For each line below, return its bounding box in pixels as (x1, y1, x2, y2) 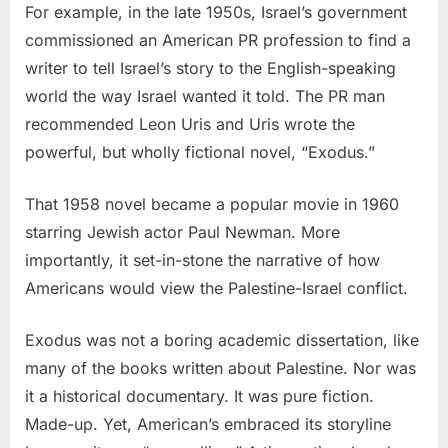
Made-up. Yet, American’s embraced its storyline (25, 413, 391, 434)
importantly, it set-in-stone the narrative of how (25, 249, 380, 270)
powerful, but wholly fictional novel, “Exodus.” (25, 141, 375, 162)
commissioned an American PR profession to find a (25, 29, 411, 50)
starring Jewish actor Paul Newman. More (25, 221, 340, 242)
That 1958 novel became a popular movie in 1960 (25, 193, 399, 214)
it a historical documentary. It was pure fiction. (25, 385, 374, 406)
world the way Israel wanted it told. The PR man (25, 85, 385, 106)
